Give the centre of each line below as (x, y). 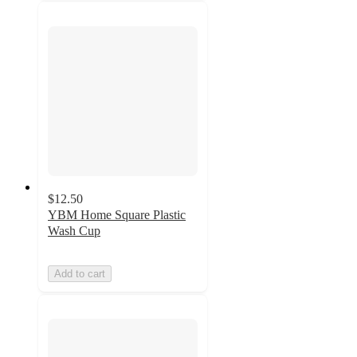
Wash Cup (74, 230)
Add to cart (80, 273)
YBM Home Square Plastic (117, 214)
